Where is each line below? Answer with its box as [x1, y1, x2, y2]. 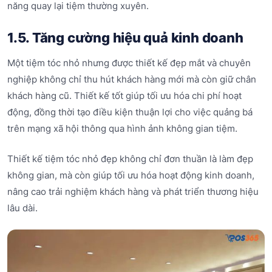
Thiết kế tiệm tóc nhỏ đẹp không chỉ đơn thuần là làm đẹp [7, 152, 253, 165]
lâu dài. [7, 202, 38, 214]
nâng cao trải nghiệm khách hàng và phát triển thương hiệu [7, 185, 259, 197]
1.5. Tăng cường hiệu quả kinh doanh [7, 29, 243, 46]
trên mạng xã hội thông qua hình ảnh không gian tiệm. [7, 123, 237, 135]
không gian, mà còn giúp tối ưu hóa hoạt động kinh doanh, [7, 169, 254, 181]
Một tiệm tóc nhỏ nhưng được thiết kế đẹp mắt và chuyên [7, 57, 251, 69]
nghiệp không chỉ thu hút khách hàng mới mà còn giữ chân [7, 73, 256, 86]
